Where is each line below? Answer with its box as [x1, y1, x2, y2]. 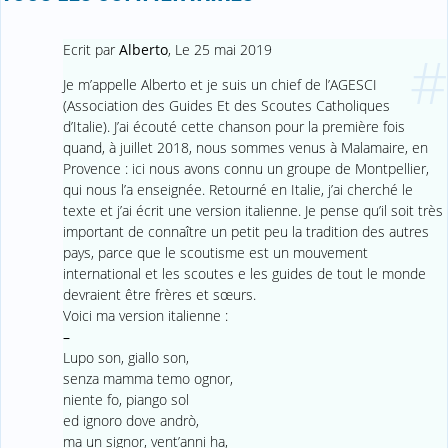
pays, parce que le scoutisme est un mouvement [62, 242, 368, 262]
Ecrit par [62, 39, 119, 59]
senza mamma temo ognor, [62, 368, 233, 388]
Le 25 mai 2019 [174, 39, 272, 59]
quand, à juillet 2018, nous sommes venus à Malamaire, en [62, 137, 428, 157]
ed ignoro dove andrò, [62, 410, 199, 430]
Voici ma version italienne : [62, 305, 228, 325]
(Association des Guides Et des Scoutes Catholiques [62, 95, 390, 115]
